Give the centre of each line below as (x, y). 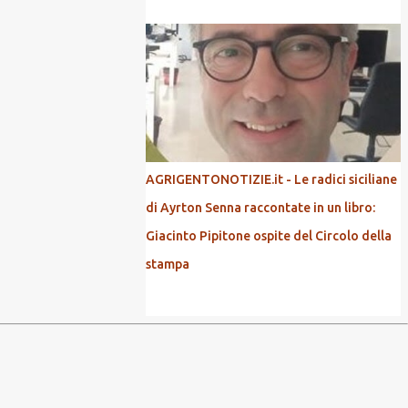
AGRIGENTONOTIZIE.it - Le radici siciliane (271, 179)
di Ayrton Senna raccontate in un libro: (260, 208)
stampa (168, 264)
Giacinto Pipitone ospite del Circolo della (269, 236)
